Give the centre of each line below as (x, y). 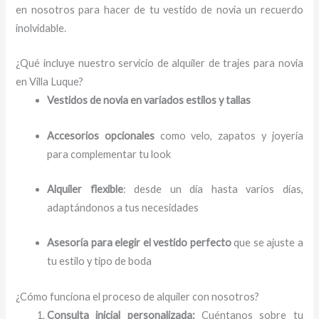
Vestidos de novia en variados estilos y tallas (149, 100)
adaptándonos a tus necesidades (123, 207)
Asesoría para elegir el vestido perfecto (139, 243)
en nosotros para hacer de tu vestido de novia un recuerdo (159, 9)
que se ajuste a (267, 243)
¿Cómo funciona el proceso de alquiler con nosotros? (138, 296)
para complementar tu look (109, 154)
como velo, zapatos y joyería (229, 135)
